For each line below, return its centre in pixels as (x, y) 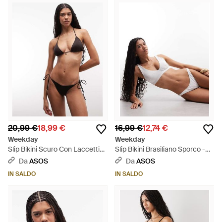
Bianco (126, 159)
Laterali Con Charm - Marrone (55, 159)
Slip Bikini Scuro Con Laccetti (54, 149)
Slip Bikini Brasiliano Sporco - (160, 149)
